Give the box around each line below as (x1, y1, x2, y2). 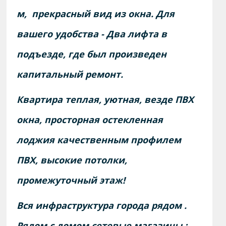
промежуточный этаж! (17, 174, 128, 187)
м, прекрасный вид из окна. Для (17, 8, 175, 20)
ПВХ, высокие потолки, (17, 154, 128, 166)
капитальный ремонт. (17, 68, 124, 81)
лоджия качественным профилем (17, 134, 182, 146)
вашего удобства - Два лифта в (17, 28, 167, 40)
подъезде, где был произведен (17, 48, 167, 61)
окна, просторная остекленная (17, 114, 163, 126)
